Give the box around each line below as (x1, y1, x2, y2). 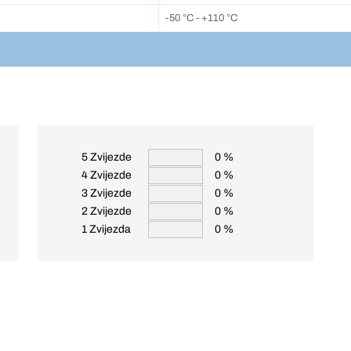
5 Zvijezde (81, 151, 132, 163)
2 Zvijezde (81, 205, 132, 217)
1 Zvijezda (81, 223, 131, 235)
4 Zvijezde (81, 169, 132, 181)
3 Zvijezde (81, 187, 132, 199)
